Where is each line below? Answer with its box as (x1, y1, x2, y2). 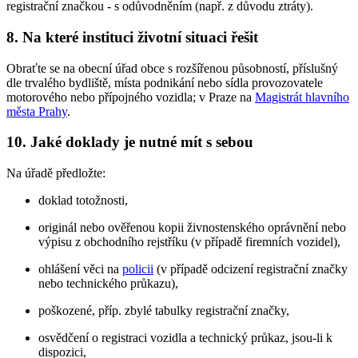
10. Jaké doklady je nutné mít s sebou (6, 133, 253, 151)
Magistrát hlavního (255, 89, 349, 104)
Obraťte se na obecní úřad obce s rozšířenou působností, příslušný (6, 61, 338, 75)
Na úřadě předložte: (6, 165, 105, 180)
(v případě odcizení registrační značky (153, 261, 348, 276)
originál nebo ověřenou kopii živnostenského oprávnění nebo (38, 220, 346, 234)
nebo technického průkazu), (38, 276, 178, 290)
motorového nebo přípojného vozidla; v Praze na (6, 89, 255, 104)
